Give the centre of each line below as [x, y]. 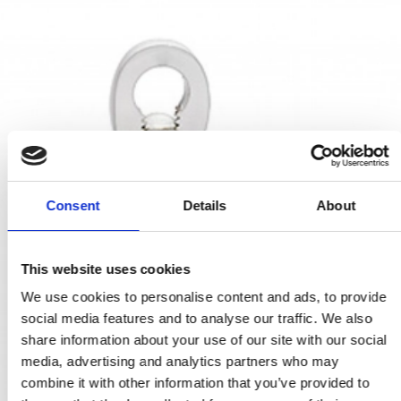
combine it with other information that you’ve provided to [195, 383]
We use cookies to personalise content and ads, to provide [204, 297]
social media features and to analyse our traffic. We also [196, 318]
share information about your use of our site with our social [204, 340]
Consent [73, 205]
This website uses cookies [106, 269]
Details [205, 205]
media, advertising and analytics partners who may [180, 361]
